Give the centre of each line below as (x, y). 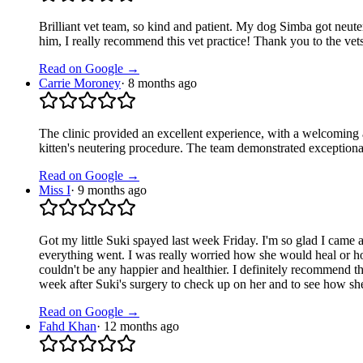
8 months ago (162, 83)
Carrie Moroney (80, 83)
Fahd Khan (68, 327)
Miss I (55, 190)
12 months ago (141, 327)
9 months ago (112, 190)
